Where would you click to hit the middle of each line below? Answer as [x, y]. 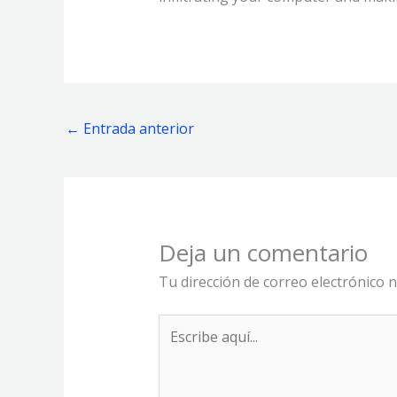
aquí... [175, 346]
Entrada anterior [137, 129]
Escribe [181, 324]
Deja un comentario [263, 252]
